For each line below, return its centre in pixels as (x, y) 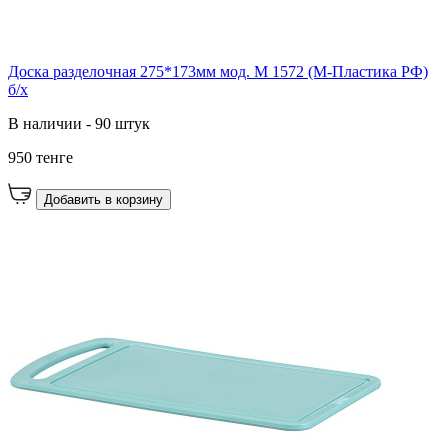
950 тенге (40, 157)
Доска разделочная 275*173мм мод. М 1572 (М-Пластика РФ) (218, 71)
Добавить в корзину (103, 199)
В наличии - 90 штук (79, 123)
